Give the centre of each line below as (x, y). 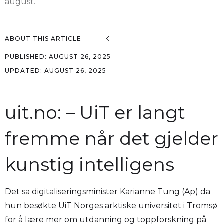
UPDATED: (25, 71)
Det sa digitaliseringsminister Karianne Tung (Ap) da (108, 192)
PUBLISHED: (27, 57)
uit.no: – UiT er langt (95, 113)
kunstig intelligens (90, 165)
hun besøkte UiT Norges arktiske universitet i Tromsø (111, 206)
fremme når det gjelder (112, 139)
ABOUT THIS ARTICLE (43, 39)
